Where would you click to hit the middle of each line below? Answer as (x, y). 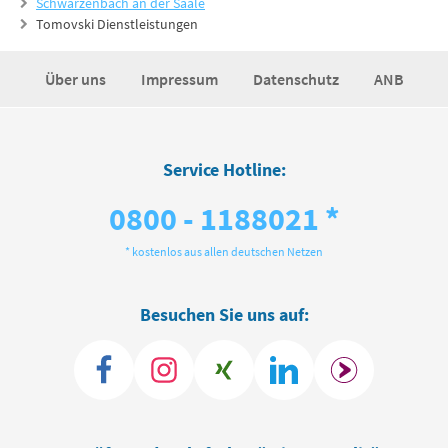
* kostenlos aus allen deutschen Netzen (224, 251)
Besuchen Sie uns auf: (224, 314)
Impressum (180, 79)
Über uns (76, 79)
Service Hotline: (224, 169)
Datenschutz (297, 79)
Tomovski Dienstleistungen (117, 24)
